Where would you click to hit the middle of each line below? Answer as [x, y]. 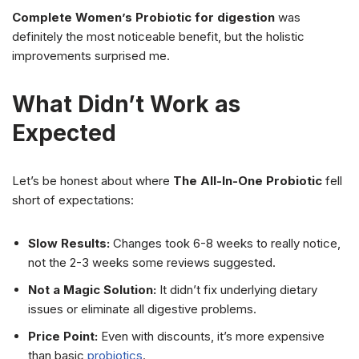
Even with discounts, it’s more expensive [211, 337]
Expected [64, 133]
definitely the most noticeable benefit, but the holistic [158, 37]
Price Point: [63, 337]
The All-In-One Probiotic [248, 181]
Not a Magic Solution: [92, 290]
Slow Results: [69, 244]
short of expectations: [73, 200]
